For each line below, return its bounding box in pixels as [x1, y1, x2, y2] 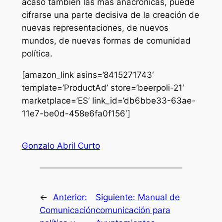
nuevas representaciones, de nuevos [21, 23, 168, 33]
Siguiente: [95, 192, 138, 203]
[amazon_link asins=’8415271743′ [21, 70, 154, 80]
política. [21, 49, 53, 59]
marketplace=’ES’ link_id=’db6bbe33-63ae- [21, 96, 196, 106]
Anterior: [53, 192, 87, 203]
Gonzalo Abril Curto [21, 141, 100, 151]
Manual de [137, 192, 180, 203]
